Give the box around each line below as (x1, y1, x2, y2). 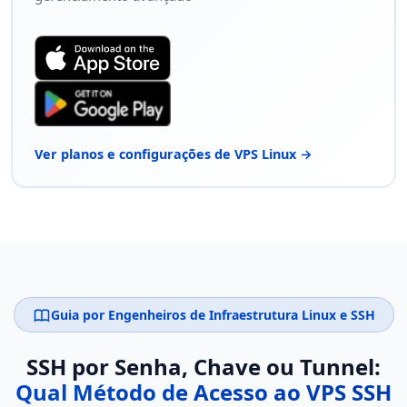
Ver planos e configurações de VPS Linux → (35, 145, 313, 164)
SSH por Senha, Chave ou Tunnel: (26, 352, 381, 382)
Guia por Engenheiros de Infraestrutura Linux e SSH (50, 306, 375, 324)
